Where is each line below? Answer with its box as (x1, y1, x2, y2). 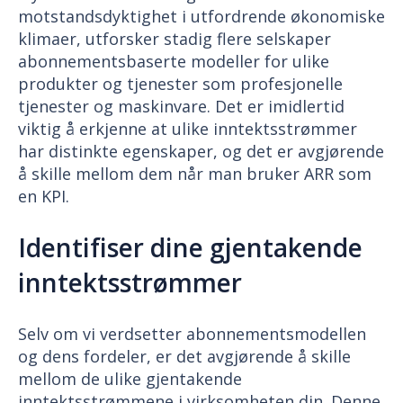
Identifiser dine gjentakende (18, 229, 363, 264)
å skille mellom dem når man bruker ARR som (18, 162, 372, 184)
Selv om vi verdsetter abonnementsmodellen (18, 322, 366, 345)
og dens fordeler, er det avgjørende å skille (18, 345, 351, 367)
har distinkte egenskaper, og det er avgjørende (18, 139, 384, 162)
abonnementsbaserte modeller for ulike (18, 49, 329, 72)
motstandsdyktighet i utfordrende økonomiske (18, 4, 385, 27)
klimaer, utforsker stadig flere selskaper (18, 27, 331, 49)
